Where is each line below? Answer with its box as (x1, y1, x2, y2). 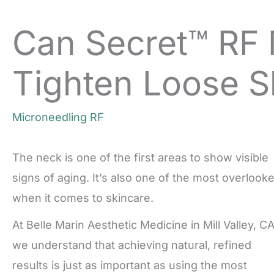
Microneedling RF (12, 111, 104, 124)
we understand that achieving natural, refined (12, 239, 251, 252)
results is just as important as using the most (12, 259, 247, 272)
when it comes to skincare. (12, 191, 154, 205)
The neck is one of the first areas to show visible (12, 151, 268, 165)
